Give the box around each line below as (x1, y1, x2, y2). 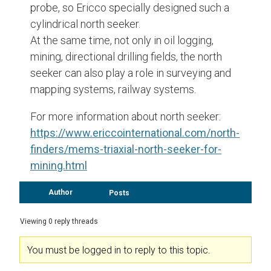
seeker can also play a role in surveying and (30, 67, 231, 79)
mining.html (30, 159, 87, 172)
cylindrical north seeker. (30, 18, 140, 30)
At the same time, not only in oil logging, (30, 34, 214, 47)
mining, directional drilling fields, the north (30, 50, 222, 63)
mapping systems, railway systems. (30, 83, 196, 96)
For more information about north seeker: (30, 110, 221, 123)
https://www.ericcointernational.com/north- (30, 126, 240, 139)
